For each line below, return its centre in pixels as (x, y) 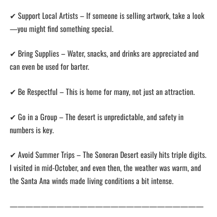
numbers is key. (33, 130)
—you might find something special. (62, 28)
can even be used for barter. (50, 67)
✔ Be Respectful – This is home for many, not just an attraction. (103, 91)
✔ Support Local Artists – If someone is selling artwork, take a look (107, 15)
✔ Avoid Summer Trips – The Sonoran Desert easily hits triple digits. (108, 155)
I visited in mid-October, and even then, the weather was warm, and (105, 168)
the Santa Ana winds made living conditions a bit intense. (93, 181)
